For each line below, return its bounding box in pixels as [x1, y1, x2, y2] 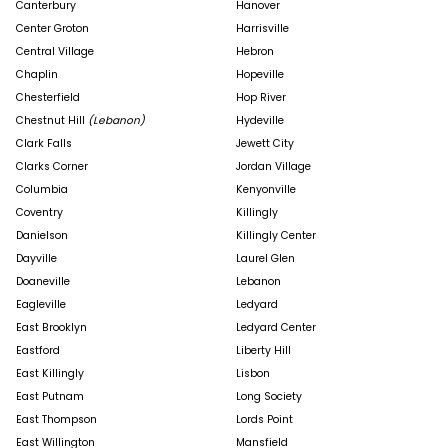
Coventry [16, 205, 63, 221]
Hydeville [236, 113, 284, 129]
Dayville [16, 251, 57, 267]
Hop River [236, 90, 286, 106]
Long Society [236, 389, 302, 405]
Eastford [16, 343, 60, 359]
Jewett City [236, 136, 294, 152]
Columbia [16, 182, 68, 198]
